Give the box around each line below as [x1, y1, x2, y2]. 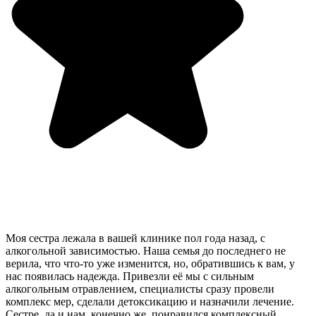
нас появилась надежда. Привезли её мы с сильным [6, 269, 254, 282]
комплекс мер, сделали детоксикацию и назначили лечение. [6, 295, 294, 308]
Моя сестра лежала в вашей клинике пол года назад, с [6, 231, 265, 244]
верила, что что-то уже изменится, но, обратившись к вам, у [6, 257, 295, 269]
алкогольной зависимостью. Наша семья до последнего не [6, 244, 286, 257]
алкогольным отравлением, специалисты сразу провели [6, 282, 274, 295]
